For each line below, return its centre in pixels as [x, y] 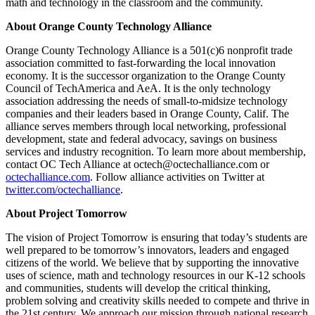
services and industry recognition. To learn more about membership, [156, 151]
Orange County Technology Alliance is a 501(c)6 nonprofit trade [149, 50]
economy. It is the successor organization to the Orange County [146, 75]
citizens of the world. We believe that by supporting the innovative [152, 262]
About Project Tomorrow [66, 213]
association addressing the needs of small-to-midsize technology [147, 101]
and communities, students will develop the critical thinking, [138, 288]
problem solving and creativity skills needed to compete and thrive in [157, 300]
